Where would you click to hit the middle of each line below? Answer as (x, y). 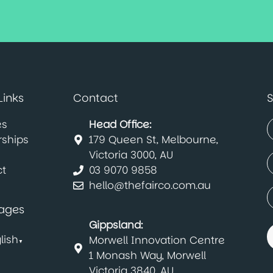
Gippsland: (115, 225)
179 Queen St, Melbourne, (153, 140)
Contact (96, 98)
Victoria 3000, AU (131, 155)
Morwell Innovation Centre (157, 240)
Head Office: (120, 124)
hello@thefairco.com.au (150, 185)
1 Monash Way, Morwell (147, 255)
